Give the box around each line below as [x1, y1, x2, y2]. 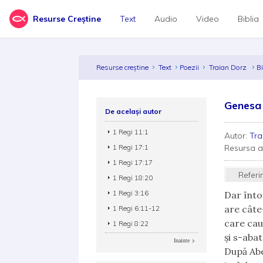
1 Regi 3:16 [113, 188, 149, 197]
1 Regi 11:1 [113, 127, 149, 136]
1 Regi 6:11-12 [113, 204, 160, 213]
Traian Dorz [209, 63, 249, 72]
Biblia [238, 14, 259, 24]
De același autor [105, 107, 162, 116]
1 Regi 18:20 [113, 173, 153, 182]
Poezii [180, 63, 200, 72]
